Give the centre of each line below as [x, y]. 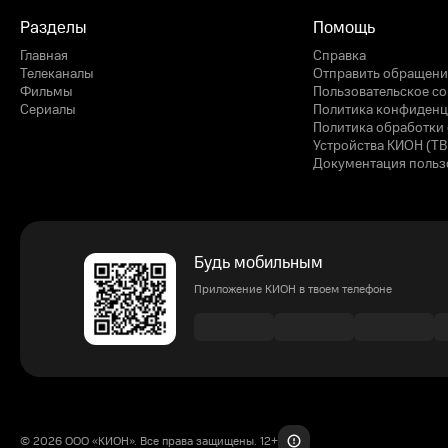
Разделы [53, 28]
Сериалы [48, 110]
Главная [44, 56]
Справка [339, 56]
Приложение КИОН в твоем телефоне [293, 290]
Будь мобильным [258, 263]
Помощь [344, 28]
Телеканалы [57, 74]
